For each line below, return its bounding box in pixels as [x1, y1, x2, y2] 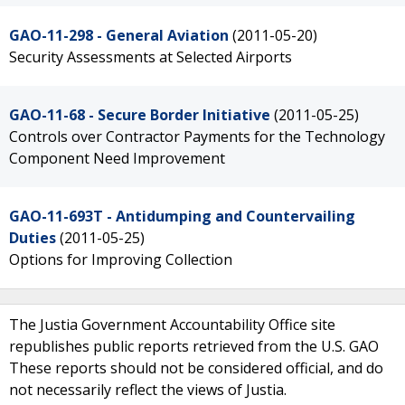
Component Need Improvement [9, 148, 225, 168]
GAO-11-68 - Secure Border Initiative [9, 105, 270, 125]
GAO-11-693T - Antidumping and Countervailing [9, 206, 355, 226]
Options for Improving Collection [9, 250, 232, 269]
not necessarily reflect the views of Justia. [9, 380, 287, 400]
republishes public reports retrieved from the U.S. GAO [9, 336, 379, 356]
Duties [9, 228, 56, 248]
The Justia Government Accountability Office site [9, 315, 335, 334]
